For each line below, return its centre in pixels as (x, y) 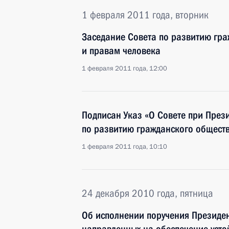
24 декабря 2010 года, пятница (147, 193)
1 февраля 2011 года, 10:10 (124, 147)
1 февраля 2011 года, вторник (145, 15)
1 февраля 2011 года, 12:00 (124, 68)
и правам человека (121, 51)
